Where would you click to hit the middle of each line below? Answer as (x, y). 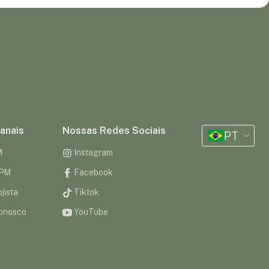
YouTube (90, 212)
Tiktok (85, 192)
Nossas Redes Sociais (114, 131)
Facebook (92, 173)
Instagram (92, 153)
